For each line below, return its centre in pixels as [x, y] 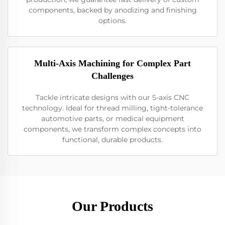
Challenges [113, 76]
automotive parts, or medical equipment [113, 119]
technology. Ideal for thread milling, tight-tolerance [113, 108]
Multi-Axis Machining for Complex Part [113, 63]
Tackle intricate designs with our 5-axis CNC [113, 97]
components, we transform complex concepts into [113, 129]
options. [113, 21]
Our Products [113, 206]
